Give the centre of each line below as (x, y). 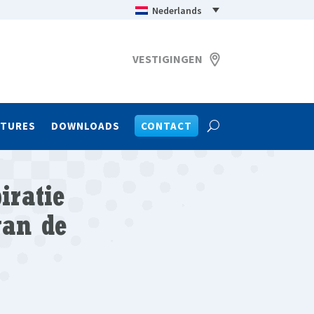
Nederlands (177, 10)
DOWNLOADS (85, 125)
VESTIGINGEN (167, 59)
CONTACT (166, 125)
